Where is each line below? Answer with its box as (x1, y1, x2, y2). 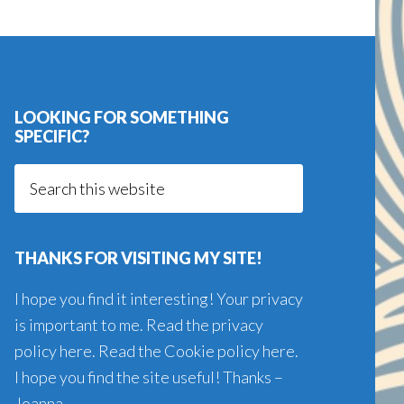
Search (14, 166, 60, 186)
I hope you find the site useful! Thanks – (14, 367, 283, 387)
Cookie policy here (164, 341, 295, 361)
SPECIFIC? (14, 126, 89, 146)
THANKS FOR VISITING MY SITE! (14, 248, 262, 268)
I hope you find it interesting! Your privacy (14, 289, 303, 308)
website (14, 218, 70, 238)
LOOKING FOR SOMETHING (14, 107, 229, 127)
